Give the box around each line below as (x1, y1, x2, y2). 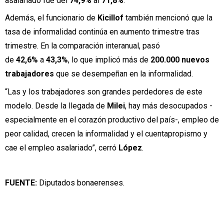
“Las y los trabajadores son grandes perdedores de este (5, 86, 202, 96)
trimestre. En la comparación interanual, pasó (5, 41, 160, 51)
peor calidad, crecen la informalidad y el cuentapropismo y (5, 128, 207, 138)
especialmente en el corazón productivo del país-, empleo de (5, 114, 219, 124)
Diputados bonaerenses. (37, 178, 124, 188)
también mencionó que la (125, 13, 212, 23)
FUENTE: (5, 178, 37, 188)
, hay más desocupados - (125, 100, 212, 110)
